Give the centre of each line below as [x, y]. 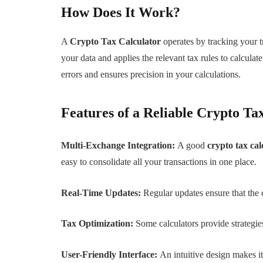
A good [193, 146]
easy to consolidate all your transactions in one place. [159, 162]
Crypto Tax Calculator [117, 42]
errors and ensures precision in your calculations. [151, 75]
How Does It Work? [121, 13]
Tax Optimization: [99, 224]
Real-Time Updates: [102, 193]
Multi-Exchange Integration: [119, 146]
